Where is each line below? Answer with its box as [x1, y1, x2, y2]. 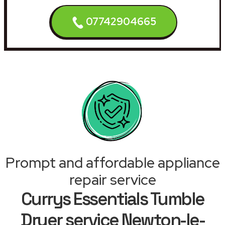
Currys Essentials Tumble [21, 187, 204, 210]
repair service [69, 170, 156, 189]
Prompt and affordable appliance [5, 153, 220, 172]
